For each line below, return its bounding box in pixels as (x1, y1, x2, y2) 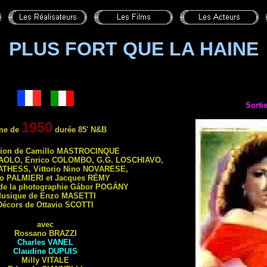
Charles (17, 238, 48, 247)
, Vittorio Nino (28, 164, 83, 173)
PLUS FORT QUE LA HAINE (8, 38, 259, 60)
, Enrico (20, 156, 52, 164)
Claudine (13, 247, 48, 256)
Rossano (14, 229, 49, 238)
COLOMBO (52, 156, 92, 164)
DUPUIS (48, 247, 77, 256)
